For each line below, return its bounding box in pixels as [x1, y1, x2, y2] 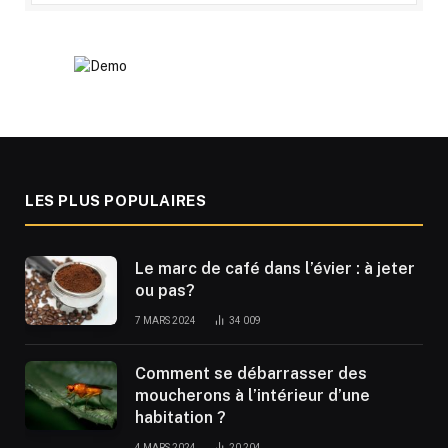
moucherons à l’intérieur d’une [135, 386, 370, 406]
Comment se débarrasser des [135, 364, 367, 384]
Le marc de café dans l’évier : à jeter [135, 259, 415, 279]
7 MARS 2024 [135, 315, 196, 327]
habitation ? [135, 408, 226, 428]
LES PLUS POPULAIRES [25, 192, 207, 210]
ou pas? [135, 281, 195, 301]
